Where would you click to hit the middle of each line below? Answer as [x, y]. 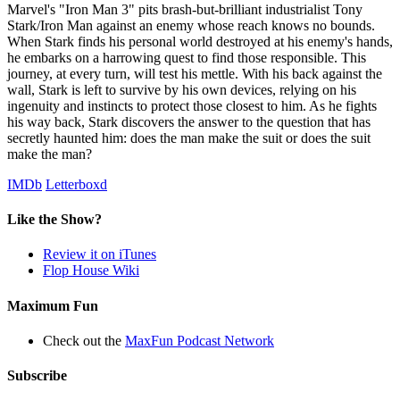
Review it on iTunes [100, 254]
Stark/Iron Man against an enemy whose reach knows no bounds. [191, 25]
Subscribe [37, 376]
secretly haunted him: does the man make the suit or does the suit [189, 137]
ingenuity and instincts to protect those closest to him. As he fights [192, 105]
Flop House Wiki [91, 271]
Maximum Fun [53, 305]
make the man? [50, 154]
